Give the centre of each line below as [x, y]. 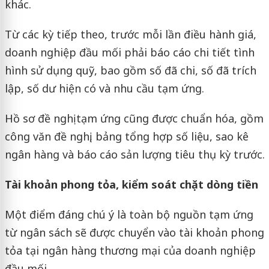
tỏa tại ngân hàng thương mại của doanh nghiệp [130, 250]
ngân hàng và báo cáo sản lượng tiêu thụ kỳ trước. [134, 154]
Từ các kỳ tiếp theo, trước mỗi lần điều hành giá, [130, 34]
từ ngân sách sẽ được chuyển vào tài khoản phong [134, 232]
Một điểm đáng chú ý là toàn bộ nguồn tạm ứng [129, 214]
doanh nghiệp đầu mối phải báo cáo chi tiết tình [129, 52]
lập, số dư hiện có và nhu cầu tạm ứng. [104, 88]
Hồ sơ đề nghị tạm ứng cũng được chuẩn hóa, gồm [134, 118]
